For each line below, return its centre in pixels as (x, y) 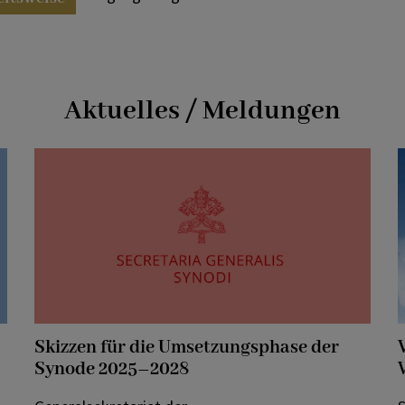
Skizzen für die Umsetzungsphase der (187, 347)
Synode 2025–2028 (113, 369)
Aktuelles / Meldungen (202, 111)
